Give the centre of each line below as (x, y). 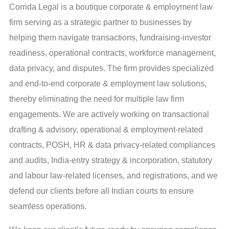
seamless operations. (48, 207)
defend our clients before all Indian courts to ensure (101, 191)
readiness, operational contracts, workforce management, (112, 53)
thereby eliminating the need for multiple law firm (97, 99)
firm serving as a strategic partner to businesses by (100, 22)
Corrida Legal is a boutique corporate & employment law (111, 7)
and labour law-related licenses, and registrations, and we (113, 176)
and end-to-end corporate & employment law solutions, (108, 84)
